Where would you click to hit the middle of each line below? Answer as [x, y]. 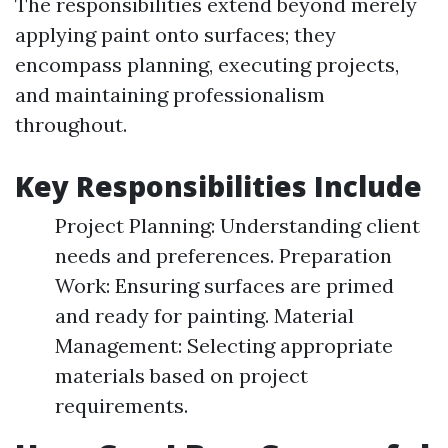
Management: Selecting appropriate [224, 345]
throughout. [71, 124]
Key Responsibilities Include [218, 186]
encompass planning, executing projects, [207, 64]
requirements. [121, 405]
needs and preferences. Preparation [223, 255]
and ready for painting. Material [204, 315]
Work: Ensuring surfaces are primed [224, 285]
